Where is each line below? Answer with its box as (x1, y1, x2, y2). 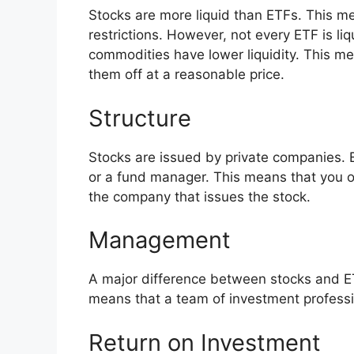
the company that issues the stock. (88, 188, 314, 205)
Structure (88, 104, 198, 132)
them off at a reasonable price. (88, 66, 288, 83)
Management (88, 226, 237, 254)
